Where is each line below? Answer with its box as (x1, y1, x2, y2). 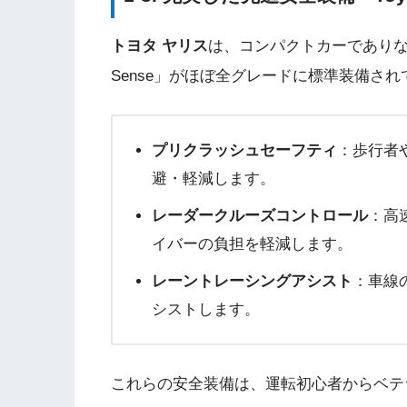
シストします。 (151, 301, 260, 319)
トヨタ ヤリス (111, 37, 208, 55)
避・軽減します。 (151, 170, 275, 188)
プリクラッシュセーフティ (151, 142, 337, 160)
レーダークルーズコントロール (151, 207, 368, 225)
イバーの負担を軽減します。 (151, 235, 352, 253)
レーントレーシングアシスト (151, 273, 352, 291)
